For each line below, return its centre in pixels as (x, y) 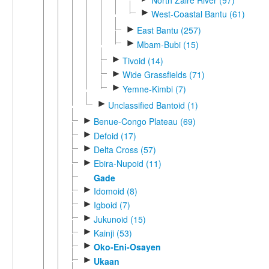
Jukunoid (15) (119, 219)
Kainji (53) (113, 233)
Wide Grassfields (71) (163, 75)
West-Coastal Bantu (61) (198, 14)
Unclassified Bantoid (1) (153, 105)
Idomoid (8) (115, 191)
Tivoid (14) (143, 61)
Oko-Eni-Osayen (127, 247)
